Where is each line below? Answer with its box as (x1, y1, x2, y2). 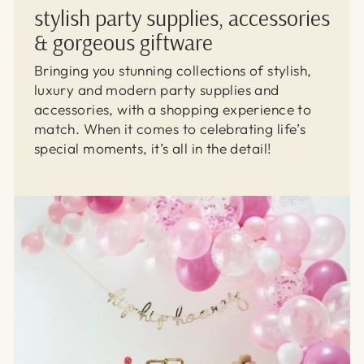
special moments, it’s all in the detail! (33, 139, 272, 158)
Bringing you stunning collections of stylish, (33, 61, 312, 80)
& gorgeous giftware (33, 27, 213, 56)
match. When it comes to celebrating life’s (33, 119, 306, 138)
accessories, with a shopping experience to (33, 100, 312, 119)
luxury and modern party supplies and (33, 80, 279, 99)
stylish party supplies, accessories (33, 2, 330, 32)
